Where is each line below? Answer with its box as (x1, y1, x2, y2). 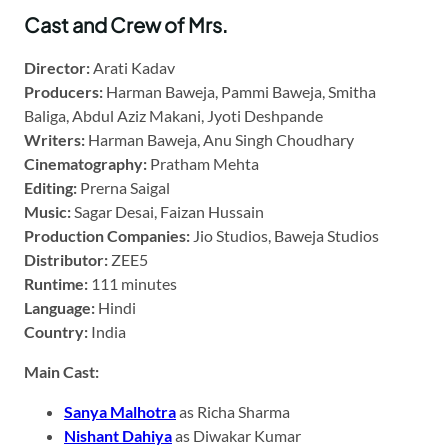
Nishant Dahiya (64, 425, 172, 445)
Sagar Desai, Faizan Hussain (71, 201, 264, 221)
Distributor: (24, 249, 108, 269)
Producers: (24, 81, 103, 101)
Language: (24, 297, 95, 317)
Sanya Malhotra (64, 401, 176, 421)
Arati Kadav (90, 57, 175, 77)
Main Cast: (24, 361, 99, 381)
